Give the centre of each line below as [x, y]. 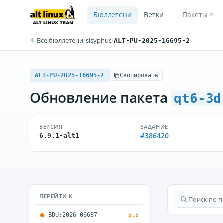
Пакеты [195, 15]
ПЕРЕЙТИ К [56, 196]
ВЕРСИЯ [51, 127]
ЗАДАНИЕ [154, 127]
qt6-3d [198, 98]
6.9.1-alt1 [59, 136]
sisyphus [99, 40]
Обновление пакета [101, 97]
